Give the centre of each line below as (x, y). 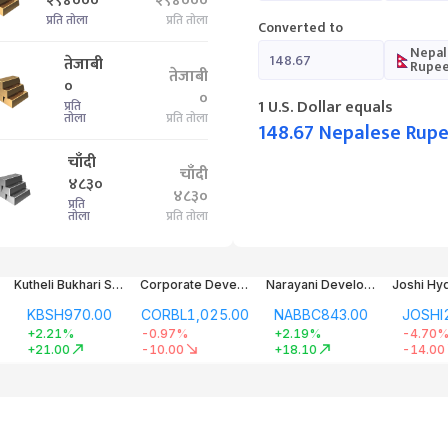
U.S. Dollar (304, 107)
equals (368, 107)
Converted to (300, 27)
